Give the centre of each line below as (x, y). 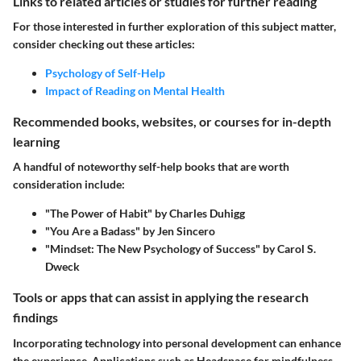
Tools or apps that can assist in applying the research (161, 297)
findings (35, 317)
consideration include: (69, 185)
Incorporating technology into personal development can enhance (177, 342)
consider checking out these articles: (104, 44)
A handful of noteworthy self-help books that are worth (151, 167)
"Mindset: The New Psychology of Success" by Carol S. (180, 249)
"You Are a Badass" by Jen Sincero (130, 231)
